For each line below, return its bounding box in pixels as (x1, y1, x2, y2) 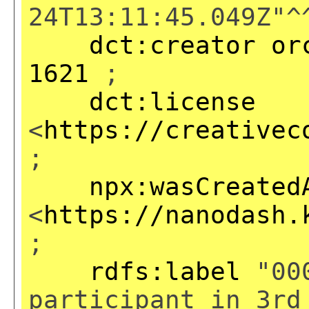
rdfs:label (89, 257, 241, 286)
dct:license (89, 87, 256, 116)
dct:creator (89, 30, 256, 59)
